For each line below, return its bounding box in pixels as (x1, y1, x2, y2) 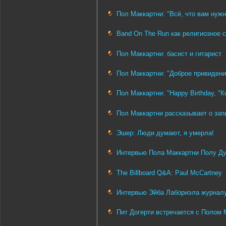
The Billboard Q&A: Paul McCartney (117, 168, 222, 177)
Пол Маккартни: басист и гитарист (117, 49, 221, 58)
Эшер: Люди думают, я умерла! (117, 129, 214, 137)
